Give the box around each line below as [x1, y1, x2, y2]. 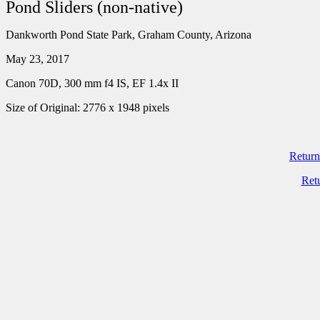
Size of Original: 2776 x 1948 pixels [6, 101, 169, 114]
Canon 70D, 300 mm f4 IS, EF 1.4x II [6, 77, 179, 89]
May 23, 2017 [6, 53, 69, 65]
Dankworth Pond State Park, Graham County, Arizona [6, 29, 251, 41]
